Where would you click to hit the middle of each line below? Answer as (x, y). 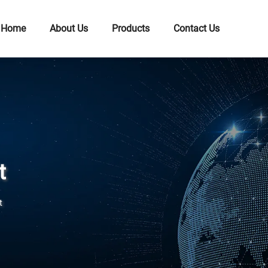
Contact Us (197, 28)
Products (131, 28)
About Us (69, 28)
